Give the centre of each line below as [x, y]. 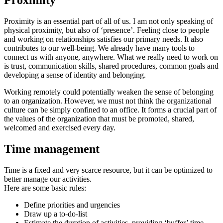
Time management [52, 149]
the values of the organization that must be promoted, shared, [99, 119]
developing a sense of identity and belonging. [75, 75]
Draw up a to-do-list [56, 214]
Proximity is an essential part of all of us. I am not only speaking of [109, 21]
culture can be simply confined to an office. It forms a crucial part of [110, 110]
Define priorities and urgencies [72, 205]
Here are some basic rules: [45, 188]
